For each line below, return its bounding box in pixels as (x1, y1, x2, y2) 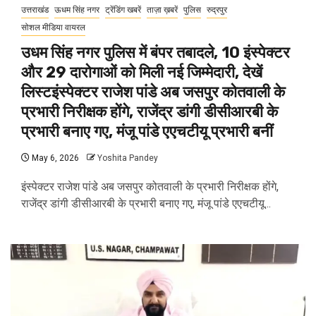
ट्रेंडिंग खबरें (105, 5, 141, 15)
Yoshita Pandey (97, 153, 158, 163)
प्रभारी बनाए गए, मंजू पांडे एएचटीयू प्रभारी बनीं (21, 122, 273, 141)
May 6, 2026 (30, 153, 79, 163)
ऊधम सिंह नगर (54, 5, 99, 15)
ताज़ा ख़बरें (147, 5, 178, 15)
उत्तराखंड (21, 5, 49, 15)
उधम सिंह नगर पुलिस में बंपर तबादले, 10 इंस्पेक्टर (21, 43, 290, 62)
